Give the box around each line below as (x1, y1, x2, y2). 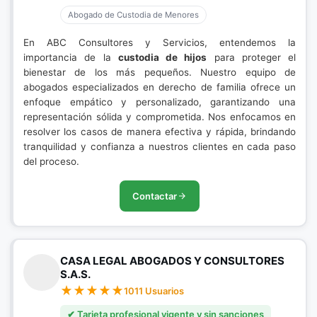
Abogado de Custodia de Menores (68, 10, 199, 20)
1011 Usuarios (124, 285, 184, 296)
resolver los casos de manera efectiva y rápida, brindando (23, 126, 296, 137)
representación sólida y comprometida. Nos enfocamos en (23, 111, 296, 122)
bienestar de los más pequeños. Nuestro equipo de (23, 67, 296, 78)
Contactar (132, 190, 177, 202)
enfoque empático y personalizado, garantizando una (23, 96, 296, 108)
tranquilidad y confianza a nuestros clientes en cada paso (23, 141, 296, 152)
